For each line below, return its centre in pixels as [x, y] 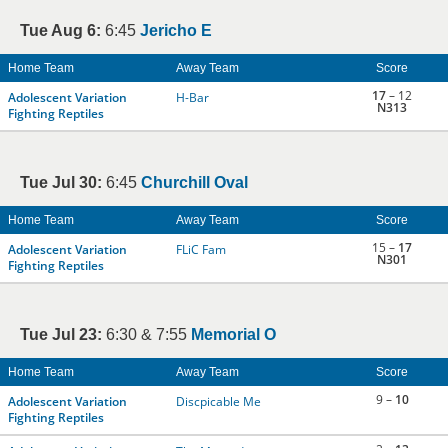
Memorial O [233, 334]
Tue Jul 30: [61, 182]
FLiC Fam [201, 249]
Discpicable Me [218, 401]
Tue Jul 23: [61, 334]
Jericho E [176, 30]
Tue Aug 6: [60, 30]
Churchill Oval [194, 182]
